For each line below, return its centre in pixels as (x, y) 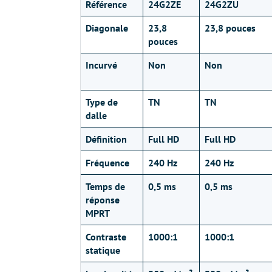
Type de (102, 102)
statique (103, 250)
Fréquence (107, 163)
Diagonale (107, 28)
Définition (106, 139)
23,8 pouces (230, 28)
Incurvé (101, 65)
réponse (103, 200)
